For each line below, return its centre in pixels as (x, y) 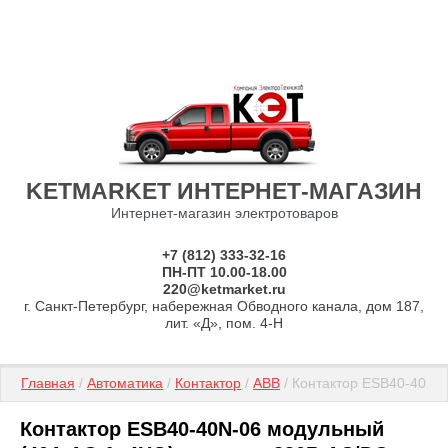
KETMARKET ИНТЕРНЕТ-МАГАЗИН (224, 191)
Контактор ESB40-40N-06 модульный (202, 429)
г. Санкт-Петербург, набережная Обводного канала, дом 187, (224, 306)
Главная (48, 383)
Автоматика (125, 383)
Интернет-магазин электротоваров (224, 213)
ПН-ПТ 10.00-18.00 (224, 272)
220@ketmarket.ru (224, 289)
